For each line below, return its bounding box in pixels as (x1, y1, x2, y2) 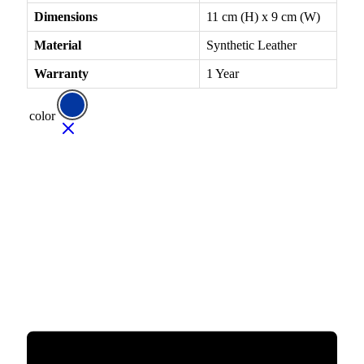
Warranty (34, 66, 89, 80)
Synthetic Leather (206, 37, 297, 52)
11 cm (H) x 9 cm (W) (206, 9, 320, 24)
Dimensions (34, 9, 97, 24)
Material (34, 37, 81, 52)
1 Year (206, 66, 239, 80)
